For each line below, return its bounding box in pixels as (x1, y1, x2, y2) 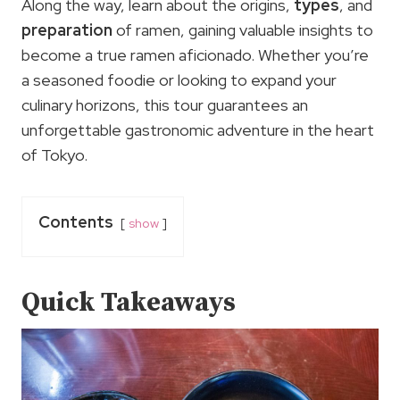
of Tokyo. (21, 145, 87, 165)
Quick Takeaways (21, 286, 236, 320)
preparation (21, 20, 112, 40)
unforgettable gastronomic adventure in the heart (21, 120, 374, 140)
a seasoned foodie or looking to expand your (21, 70, 337, 90)
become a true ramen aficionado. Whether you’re (21, 45, 369, 65)
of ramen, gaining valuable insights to (112, 20, 373, 40)
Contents (38, 212, 113, 232)
